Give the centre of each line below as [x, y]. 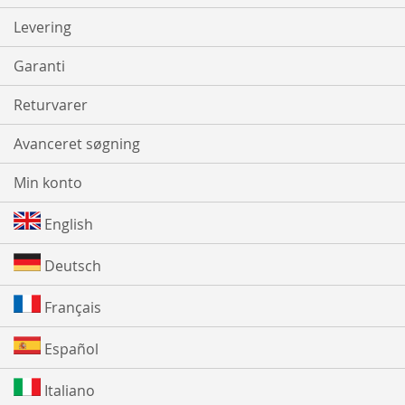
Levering [42, 28]
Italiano [68, 391]
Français [71, 308]
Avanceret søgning [77, 144]
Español [70, 349]
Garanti [39, 66]
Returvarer [51, 105]
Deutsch [71, 266]
